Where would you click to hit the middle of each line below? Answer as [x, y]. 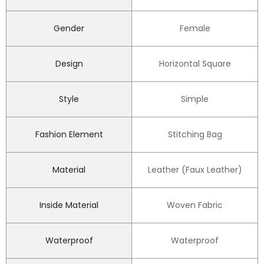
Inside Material [69, 205]
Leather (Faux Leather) [195, 169]
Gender [69, 28]
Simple [195, 99]
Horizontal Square [195, 63]
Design [69, 63]
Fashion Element [69, 134]
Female [195, 28]
